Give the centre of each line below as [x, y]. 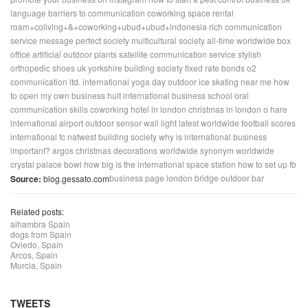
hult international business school [170, 95]
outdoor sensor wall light [131, 123]
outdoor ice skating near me [220, 81]
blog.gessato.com [75, 178]
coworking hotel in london [138, 109]
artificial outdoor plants [75, 54]
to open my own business [58, 95]
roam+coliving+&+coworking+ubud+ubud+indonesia [109, 26]
